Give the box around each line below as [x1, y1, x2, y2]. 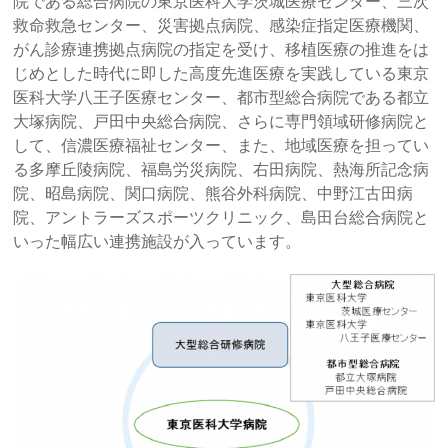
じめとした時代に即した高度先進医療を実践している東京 [13, 64, 430, 82]
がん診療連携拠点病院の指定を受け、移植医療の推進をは [13, 40, 430, 58]
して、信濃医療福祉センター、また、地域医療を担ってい [13, 136, 430, 154]
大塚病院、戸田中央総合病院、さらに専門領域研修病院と [13, 112, 430, 130]
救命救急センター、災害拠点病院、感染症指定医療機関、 [13, 16, 430, 34]
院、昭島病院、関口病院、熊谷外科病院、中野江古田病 [13, 184, 414, 202]
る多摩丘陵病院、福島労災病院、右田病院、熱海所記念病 [13, 160, 430, 178]
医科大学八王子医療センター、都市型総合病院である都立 [13, 88, 430, 106]
